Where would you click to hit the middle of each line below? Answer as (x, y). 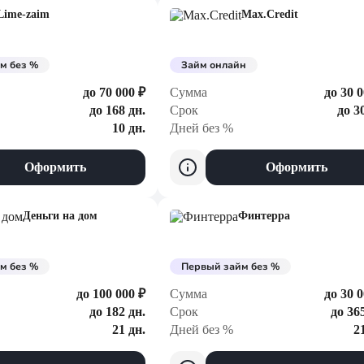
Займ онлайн (214, 65)
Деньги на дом (60, 216)
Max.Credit (270, 14)
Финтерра (264, 216)
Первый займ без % (230, 266)
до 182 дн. (117, 312)
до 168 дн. (117, 110)
